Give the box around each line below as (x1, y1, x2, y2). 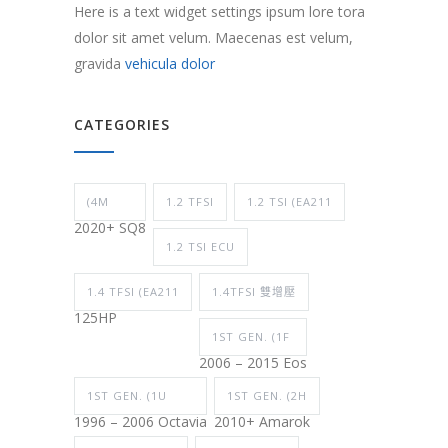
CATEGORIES (74, 114, 170, 134)
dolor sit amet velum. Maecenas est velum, (74, 27, 353, 47)
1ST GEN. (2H (227, 387, 307, 403)
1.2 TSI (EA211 (247, 193, 332, 209)
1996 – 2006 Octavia (74, 411, 207, 431)
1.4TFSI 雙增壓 (212, 283, 296, 299)
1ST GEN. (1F (212, 328, 290, 344)
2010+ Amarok (214, 411, 310, 431)
